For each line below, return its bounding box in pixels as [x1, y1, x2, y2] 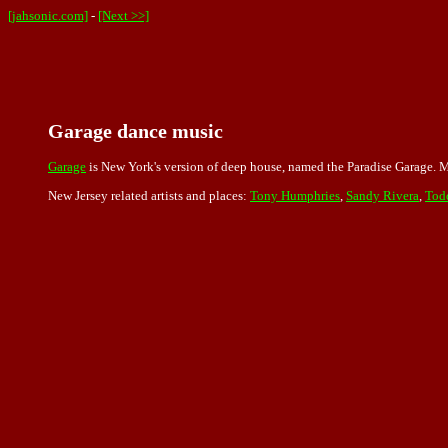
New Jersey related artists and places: [48, 188, 250, 204]
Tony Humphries [250, 188, 340, 204]
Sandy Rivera [346, 188, 419, 204]
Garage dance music [48, 120, 223, 142]
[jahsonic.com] [8, 8, 88, 23]
